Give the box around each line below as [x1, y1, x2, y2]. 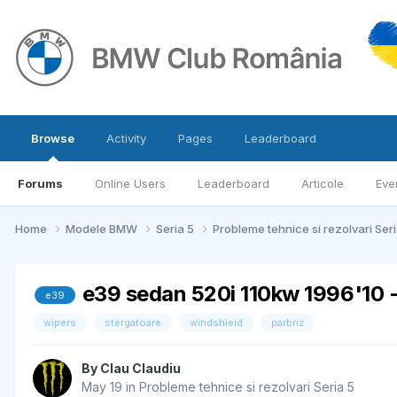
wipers [43, 315, 76, 329]
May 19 [82, 379, 122, 395]
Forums [18, 176, 63, 191]
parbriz [271, 315, 304, 329]
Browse [31, 131, 74, 145]
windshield [190, 315, 243, 329]
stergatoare [105, 315, 161, 329]
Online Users [95, 176, 166, 191]
